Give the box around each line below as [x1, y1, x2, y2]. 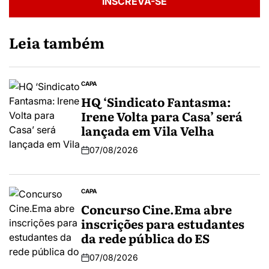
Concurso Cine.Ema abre [81, 200, 232, 219]
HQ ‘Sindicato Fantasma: [81, 92, 231, 111]
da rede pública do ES [81, 229, 210, 247]
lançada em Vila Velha [81, 121, 214, 140]
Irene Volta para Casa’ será [81, 107, 243, 125]
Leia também [9, 32, 104, 53]
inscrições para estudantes [81, 214, 244, 233]
